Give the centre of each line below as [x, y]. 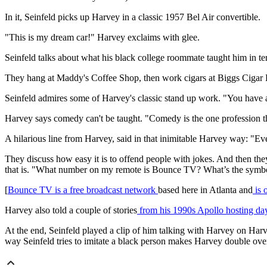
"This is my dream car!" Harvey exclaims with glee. [102, 38]
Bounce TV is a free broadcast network [83, 190]
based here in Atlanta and [205, 190]
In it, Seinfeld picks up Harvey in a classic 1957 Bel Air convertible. [133, 17]
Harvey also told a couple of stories [71, 210]
